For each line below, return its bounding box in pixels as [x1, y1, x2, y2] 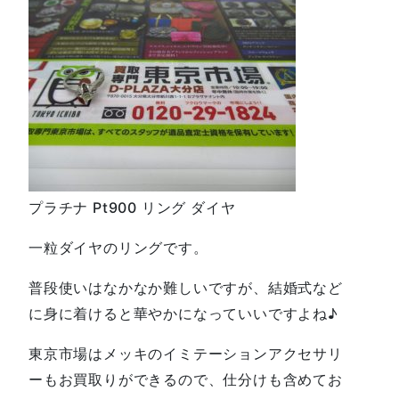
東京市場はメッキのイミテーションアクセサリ [28, 344, 343, 362]
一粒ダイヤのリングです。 [28, 238, 208, 256]
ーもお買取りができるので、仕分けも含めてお [28, 370, 343, 388]
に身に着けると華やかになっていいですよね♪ [28, 304, 338, 322]
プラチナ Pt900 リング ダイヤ [28, 198, 236, 216]
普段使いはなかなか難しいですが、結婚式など [28, 278, 343, 297]
